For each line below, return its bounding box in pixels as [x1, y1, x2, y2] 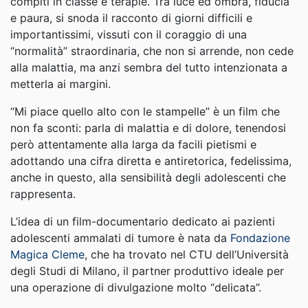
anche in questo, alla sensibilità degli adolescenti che [10, 170, 286, 184]
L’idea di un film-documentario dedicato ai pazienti [10, 214, 275, 228]
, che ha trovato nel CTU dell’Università [85, 247, 289, 261]
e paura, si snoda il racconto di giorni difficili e [10, 11, 252, 25]
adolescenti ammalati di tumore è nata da [10, 231, 230, 245]
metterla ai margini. [10, 77, 111, 91]
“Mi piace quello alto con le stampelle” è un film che [10, 104, 280, 118]
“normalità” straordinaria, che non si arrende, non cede [10, 44, 294, 58]
